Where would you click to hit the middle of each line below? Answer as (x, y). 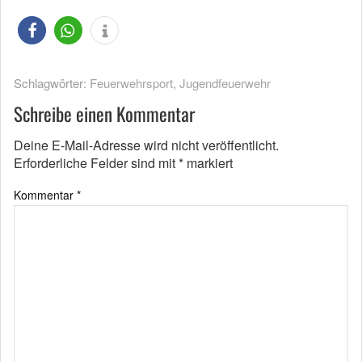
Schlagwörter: (52, 82)
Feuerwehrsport (131, 82)
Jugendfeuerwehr (225, 82)
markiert (208, 162)
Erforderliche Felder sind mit (96, 162)
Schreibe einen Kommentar (104, 114)
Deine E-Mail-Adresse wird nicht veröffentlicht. (146, 145)
